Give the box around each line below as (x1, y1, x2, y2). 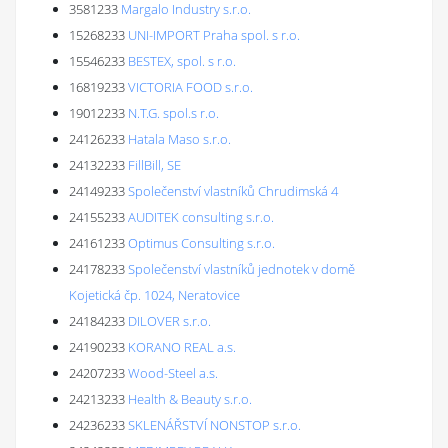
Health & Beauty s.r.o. (128, 390, 252, 408)
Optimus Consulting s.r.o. (128, 234, 275, 252)
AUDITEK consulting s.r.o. (128, 208, 274, 226)
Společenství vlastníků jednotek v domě (128, 260, 355, 278)
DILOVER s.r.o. (128, 312, 211, 330)
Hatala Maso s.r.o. (128, 130, 231, 148)
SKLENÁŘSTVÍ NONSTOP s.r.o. (128, 416, 301, 434)
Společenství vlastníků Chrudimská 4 (128, 182, 338, 200)
